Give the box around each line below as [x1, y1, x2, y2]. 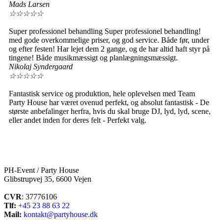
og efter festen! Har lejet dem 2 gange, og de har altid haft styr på [9, 45, 210, 54]
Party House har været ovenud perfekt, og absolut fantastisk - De [9, 98, 209, 107]
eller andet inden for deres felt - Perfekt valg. [9, 116, 146, 125]
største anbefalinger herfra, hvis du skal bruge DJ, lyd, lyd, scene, [9, 107, 211, 116]
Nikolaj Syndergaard [9, 62, 73, 71]
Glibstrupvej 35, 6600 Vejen [4, 175, 91, 184]
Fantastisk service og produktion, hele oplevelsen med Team [9, 89, 195, 98]
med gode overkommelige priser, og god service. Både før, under [9, 36, 209, 45]
